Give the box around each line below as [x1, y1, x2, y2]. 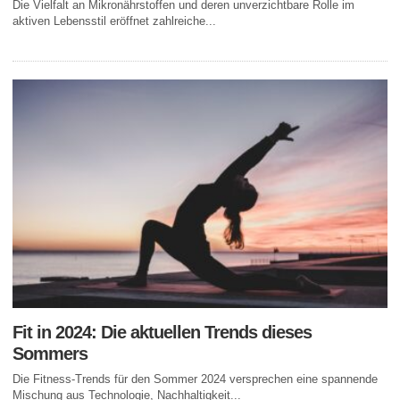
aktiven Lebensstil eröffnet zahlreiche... [12, 13, 216, 28]
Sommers [12, 344, 87, 364]
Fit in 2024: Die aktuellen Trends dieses [12, 322, 312, 343]
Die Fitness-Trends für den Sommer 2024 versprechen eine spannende [12, 372, 378, 387]
